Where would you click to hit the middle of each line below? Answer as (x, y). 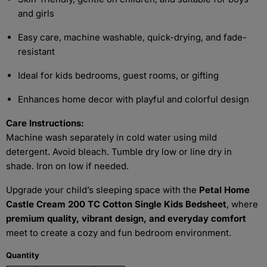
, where (242, 204)
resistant (36, 52)
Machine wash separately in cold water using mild (111, 137)
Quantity (23, 255)
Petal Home (224, 190)
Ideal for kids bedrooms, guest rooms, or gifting (118, 75)
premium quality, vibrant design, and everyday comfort (126, 218)
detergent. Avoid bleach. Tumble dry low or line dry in (119, 152)
